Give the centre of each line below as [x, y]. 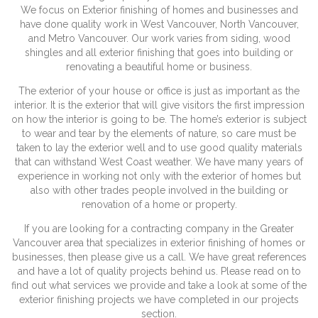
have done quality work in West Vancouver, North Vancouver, [159, 24]
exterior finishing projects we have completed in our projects [159, 300]
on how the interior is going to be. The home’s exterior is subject [159, 120]
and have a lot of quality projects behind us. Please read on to [159, 272]
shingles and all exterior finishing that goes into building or [159, 53]
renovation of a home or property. [159, 205]
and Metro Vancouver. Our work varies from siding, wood [159, 39]
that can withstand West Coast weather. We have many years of [159, 162]
